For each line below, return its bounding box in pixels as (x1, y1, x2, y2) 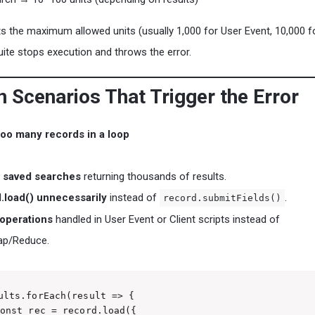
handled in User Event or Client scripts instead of (53, 213, 280, 226)
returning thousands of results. (81, 170, 226, 183)
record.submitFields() (163, 193, 281, 203)
